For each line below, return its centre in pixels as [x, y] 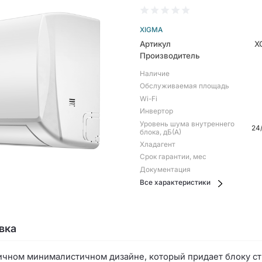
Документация [165, 169]
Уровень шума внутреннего [187, 124]
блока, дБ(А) [160, 132]
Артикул [155, 44]
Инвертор [156, 111]
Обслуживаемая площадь [184, 86]
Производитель [170, 56]
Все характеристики [175, 183]
